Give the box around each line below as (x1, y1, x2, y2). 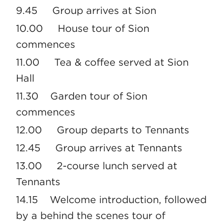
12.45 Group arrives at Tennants (16, 142, 182, 154)
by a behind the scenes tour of (16, 210, 165, 222)
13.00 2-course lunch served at (16, 160, 177, 172)
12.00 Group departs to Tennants (16, 124, 189, 136)
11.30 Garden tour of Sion (16, 90, 147, 103)
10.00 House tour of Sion (16, 22, 149, 35)
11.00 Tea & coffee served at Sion (16, 56, 189, 69)
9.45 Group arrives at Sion (16, 4, 156, 17)
